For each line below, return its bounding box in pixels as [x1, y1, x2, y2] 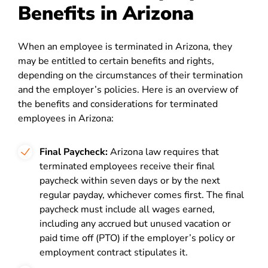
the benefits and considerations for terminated [18, 98, 218, 111]
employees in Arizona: [18, 112, 114, 125]
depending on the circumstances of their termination [18, 69, 243, 82]
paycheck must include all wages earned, [39, 203, 215, 216]
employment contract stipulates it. [39, 246, 188, 259]
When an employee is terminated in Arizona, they [18, 40, 232, 53]
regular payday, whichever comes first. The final [39, 188, 244, 202]
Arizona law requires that [108, 145, 219, 159]
